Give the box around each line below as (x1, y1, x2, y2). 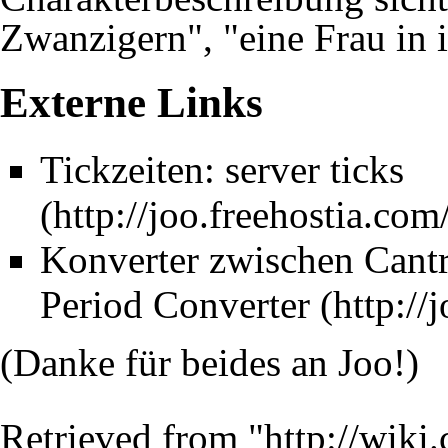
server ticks (225, 147, 404, 191)
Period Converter (40, 282, 310, 326)
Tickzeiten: (40, 147, 225, 191)
